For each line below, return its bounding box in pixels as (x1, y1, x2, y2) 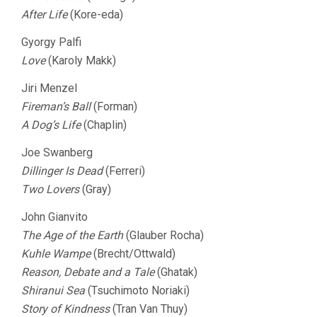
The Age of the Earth (21, 229, 123, 242)
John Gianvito (21, 210, 88, 224)
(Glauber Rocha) (123, 229, 204, 242)
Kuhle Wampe (21, 247, 91, 260)
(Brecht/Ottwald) (91, 247, 175, 260)
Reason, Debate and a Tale (21, 265, 154, 279)
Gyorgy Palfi (21, 35, 81, 49)
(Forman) (91, 100, 137, 113)
